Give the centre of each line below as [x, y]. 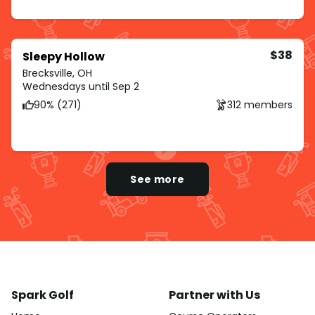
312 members [260, 104]
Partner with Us [214, 295]
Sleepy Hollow [64, 57]
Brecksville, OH [57, 73]
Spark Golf [43, 295]
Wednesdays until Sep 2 [81, 87]
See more [157, 180]
